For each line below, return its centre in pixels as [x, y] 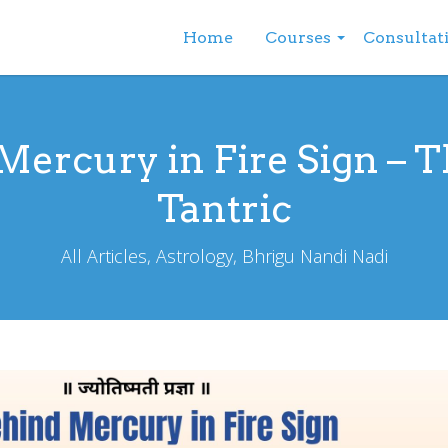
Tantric [224, 208]
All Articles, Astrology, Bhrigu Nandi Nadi [224, 256]
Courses [297, 37]
